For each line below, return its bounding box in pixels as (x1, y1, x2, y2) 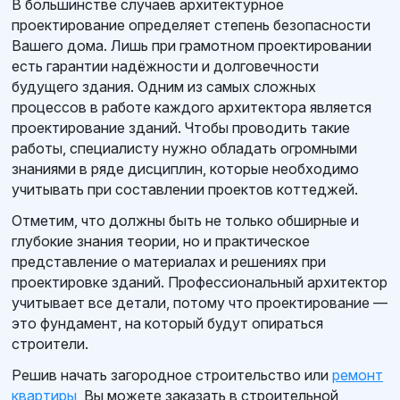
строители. (12, 334, 88, 353)
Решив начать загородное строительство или (12, 365, 332, 384)
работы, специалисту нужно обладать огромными (12, 138, 357, 157)
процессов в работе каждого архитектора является (12, 97, 371, 116)
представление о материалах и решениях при (12, 252, 326, 271)
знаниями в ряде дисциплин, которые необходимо (12, 159, 359, 178)
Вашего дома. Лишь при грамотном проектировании (12, 36, 371, 54)
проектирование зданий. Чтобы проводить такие (12, 118, 350, 137)
